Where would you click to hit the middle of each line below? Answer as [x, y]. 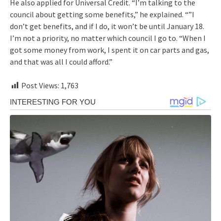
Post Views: [40, 86]
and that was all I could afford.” [61, 62]
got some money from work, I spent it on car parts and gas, [110, 50]
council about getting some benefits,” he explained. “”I [102, 15]
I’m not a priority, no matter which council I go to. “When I [108, 38]
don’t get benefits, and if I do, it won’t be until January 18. [107, 26]
